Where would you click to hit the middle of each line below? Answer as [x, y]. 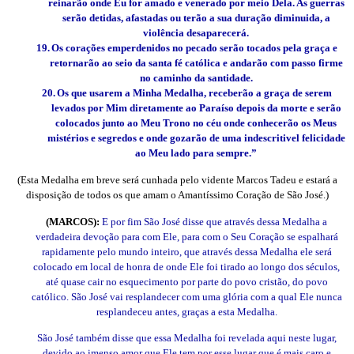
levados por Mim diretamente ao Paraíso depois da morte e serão [196, 108]
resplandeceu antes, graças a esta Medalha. [186, 312]
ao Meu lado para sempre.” [196, 153]
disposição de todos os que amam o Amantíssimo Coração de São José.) [177, 195]
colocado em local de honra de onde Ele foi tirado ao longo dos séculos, [186, 267]
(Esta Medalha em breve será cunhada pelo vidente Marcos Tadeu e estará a [177, 180]
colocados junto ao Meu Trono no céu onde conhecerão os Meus [196, 123]
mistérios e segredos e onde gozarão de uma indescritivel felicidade [196, 138]
